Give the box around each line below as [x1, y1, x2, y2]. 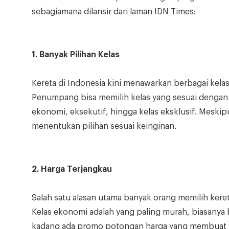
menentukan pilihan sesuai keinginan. [32, 122, 176, 131]
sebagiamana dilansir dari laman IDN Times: [32, 8, 196, 16]
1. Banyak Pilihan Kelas [32, 51, 120, 59]
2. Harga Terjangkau [32, 165, 112, 174]
